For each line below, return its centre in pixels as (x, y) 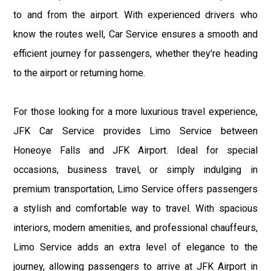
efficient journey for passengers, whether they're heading (135, 54)
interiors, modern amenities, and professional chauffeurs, (135, 228)
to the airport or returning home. (80, 73)
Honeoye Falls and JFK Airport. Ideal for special (135, 151)
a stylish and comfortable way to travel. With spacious (135, 209)
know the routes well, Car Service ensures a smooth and (135, 34)
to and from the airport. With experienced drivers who (135, 15)
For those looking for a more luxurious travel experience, (135, 112)
